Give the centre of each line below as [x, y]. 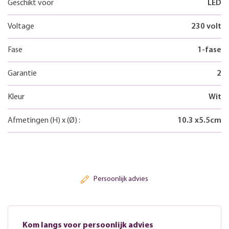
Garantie [22, 73]
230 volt [206, 26]
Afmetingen [29, 120]
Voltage [21, 26]
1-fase [209, 50]
